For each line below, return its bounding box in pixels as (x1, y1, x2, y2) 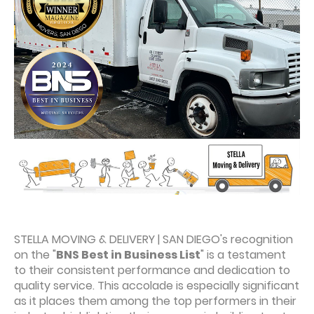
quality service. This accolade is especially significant (14, 278, 299, 294)
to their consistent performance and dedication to (14, 262, 290, 278)
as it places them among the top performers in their (14, 293, 296, 309)
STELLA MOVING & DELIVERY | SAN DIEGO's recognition (14, 231, 293, 247)
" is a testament (200, 247, 286, 263)
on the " (14, 247, 56, 263)
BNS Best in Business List (56, 247, 200, 263)
